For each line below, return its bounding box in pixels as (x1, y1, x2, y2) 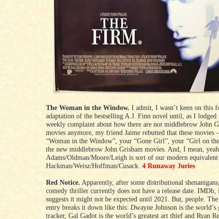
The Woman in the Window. (46, 104, 130, 112)
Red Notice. (46, 178, 80, 187)
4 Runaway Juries (142, 162, 195, 170)
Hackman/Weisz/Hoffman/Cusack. (46, 162, 142, 170)
